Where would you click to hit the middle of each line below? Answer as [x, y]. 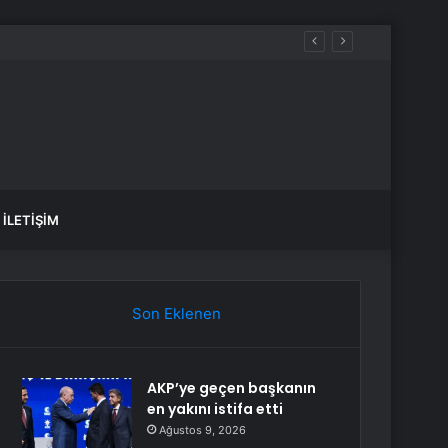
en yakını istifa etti [215, 409]
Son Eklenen [176, 313]
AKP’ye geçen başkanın [232, 388]
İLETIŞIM [31, 220]
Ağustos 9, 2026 [203, 430]
